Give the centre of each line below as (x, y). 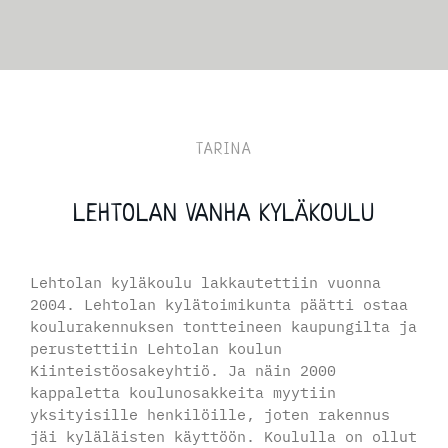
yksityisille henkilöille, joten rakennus (209, 414)
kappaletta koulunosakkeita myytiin (182, 392)
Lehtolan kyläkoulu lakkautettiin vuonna (205, 282)
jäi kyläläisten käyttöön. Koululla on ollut (223, 436)
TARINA (224, 149)
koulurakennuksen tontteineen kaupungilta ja (223, 326)
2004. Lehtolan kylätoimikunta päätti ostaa (218, 304)
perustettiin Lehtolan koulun (155, 348)
